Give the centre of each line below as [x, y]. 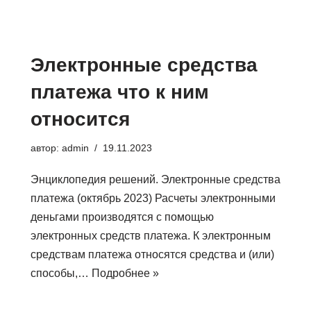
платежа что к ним [120, 92]
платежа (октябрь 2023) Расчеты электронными [153, 198]
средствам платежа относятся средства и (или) [152, 254]
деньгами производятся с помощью [122, 217]
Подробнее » [125, 273]
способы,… [61, 273]
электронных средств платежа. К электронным [151, 236]
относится [80, 119]
